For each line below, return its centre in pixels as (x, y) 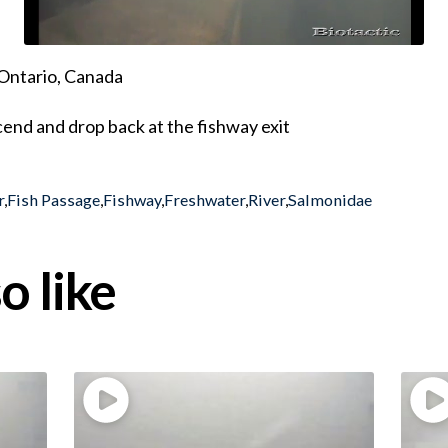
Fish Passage (54, 199)
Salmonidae (330, 199)
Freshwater (205, 199)
